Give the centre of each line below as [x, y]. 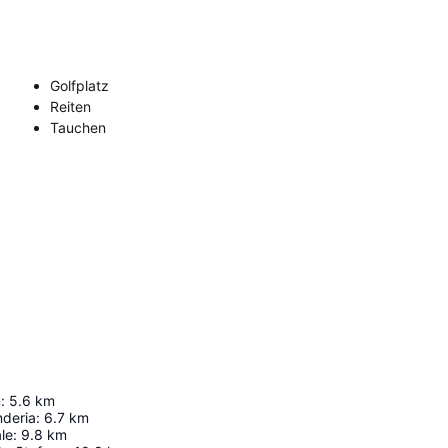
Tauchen [78, 128]
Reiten [70, 107]
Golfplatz [79, 86]
